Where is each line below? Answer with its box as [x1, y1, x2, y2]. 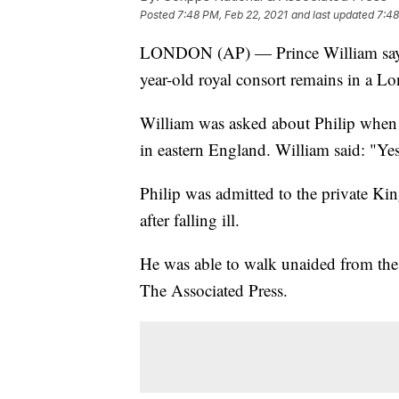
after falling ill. [140, 208, 240, 231]
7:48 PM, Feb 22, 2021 [177, 7, 288, 21]
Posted [140, 7, 177, 21]
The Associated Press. [140, 278, 288, 301]
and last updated [291, 7, 374, 21]
